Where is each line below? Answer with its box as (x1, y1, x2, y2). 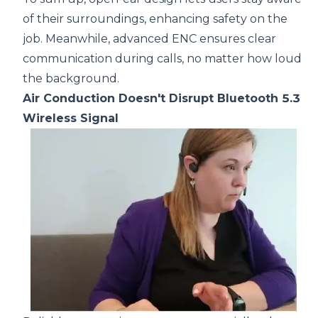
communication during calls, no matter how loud (23, 52, 302, 66)
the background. (23, 72, 119, 86)
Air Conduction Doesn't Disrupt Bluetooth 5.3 (23, 92, 300, 106)
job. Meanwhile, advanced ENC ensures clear (23, 32, 276, 46)
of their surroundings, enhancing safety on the (23, 12, 287, 26)
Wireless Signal (23, 111, 119, 126)
